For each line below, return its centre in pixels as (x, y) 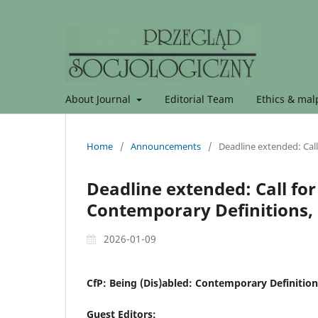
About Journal (99, 99)
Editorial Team (199, 99)
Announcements (166, 146)
